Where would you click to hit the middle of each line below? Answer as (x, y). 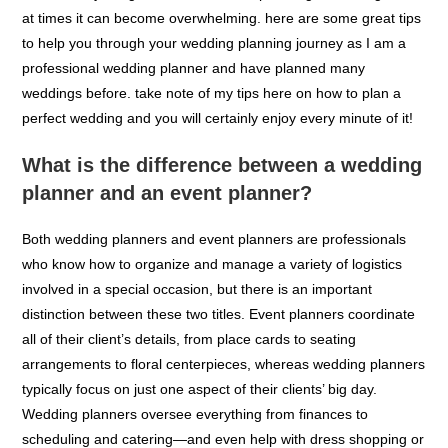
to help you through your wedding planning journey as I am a (214, 82)
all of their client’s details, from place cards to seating (189, 378)
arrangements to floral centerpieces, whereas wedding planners (224, 403)
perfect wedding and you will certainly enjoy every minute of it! (218, 157)
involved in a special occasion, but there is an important (197, 328)
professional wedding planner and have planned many (194, 107)
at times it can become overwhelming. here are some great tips (222, 57)
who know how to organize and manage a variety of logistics (212, 303)
